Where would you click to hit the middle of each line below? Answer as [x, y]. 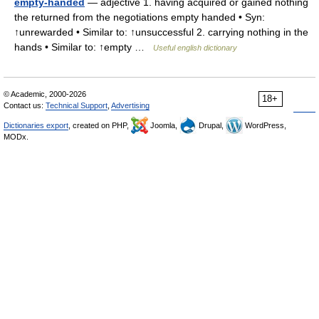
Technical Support [77, 105]
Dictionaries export [36, 125]
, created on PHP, [100, 125]
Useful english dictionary [195, 48]
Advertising [130, 105]
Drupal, [211, 125]
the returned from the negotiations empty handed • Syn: [140, 17]
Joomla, [164, 125]
